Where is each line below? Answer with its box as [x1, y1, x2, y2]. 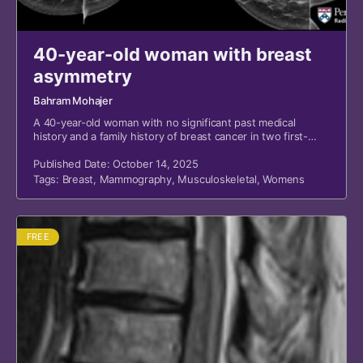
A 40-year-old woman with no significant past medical [33, 116, 296, 129]
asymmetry [33, 66, 132, 87]
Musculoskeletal [177, 173, 257, 186]
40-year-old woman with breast [33, 44, 312, 65]
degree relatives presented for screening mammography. [33, 143, 314, 156]
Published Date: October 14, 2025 [33, 157, 199, 170]
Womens [263, 173, 305, 186]
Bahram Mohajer [33, 94, 113, 107]
